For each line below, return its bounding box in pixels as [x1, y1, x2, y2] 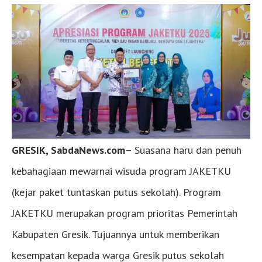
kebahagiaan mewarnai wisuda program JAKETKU [12, 164, 231, 178]
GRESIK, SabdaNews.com [12, 143, 125, 157]
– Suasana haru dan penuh [125, 143, 242, 157]
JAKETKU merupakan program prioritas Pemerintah [12, 206, 237, 220]
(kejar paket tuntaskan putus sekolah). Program [12, 185, 221, 199]
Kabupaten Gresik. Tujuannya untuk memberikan [12, 227, 219, 241]
